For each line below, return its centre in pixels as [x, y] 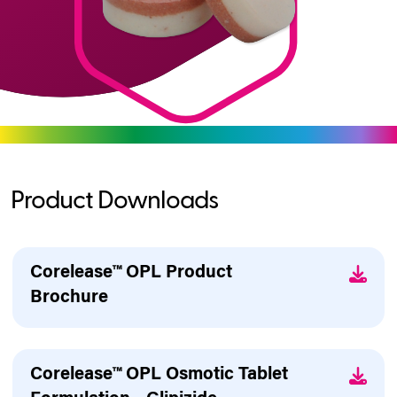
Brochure [69, 298]
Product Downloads [114, 201]
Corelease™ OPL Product [131, 273]
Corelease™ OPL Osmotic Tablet [159, 375]
